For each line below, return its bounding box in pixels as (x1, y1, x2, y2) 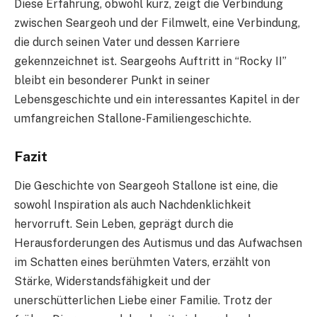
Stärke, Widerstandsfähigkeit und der (14, 275, 211, 289)
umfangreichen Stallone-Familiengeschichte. (14, 111, 251, 125)
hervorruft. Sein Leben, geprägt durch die (14, 217, 234, 231)
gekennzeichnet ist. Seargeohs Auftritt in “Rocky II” (14, 54, 287, 68)
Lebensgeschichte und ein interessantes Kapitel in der (14, 92, 300, 106)
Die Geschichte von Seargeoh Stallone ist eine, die (14, 179, 278, 193)
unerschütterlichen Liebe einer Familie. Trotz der (14, 294, 272, 308)
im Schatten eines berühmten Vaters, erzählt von (14, 255, 270, 270)
